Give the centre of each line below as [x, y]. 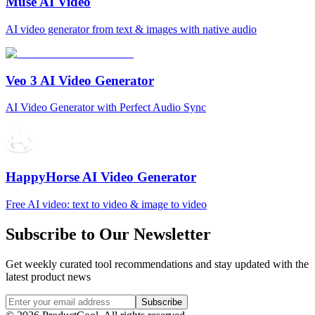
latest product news [48, 276]
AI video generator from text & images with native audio [131, 30]
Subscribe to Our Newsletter [108, 234]
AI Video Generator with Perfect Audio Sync [106, 108]
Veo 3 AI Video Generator [80, 80]
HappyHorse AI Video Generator [101, 177]
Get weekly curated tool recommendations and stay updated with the [157, 264]
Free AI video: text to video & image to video [106, 204]
